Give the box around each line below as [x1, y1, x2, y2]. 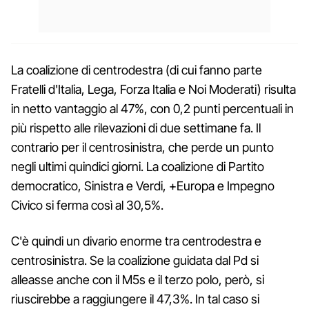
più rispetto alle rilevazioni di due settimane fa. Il [11, 120, 261, 135]
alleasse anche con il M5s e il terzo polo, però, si [11, 272, 264, 287]
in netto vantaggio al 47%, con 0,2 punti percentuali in [11, 101, 294, 116]
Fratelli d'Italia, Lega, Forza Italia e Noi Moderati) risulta [11, 81, 296, 97]
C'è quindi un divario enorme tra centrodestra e [11, 233, 261, 248]
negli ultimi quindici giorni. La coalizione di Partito [11, 159, 264, 174]
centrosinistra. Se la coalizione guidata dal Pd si [11, 252, 259, 268]
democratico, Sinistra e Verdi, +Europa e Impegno [11, 178, 275, 193]
